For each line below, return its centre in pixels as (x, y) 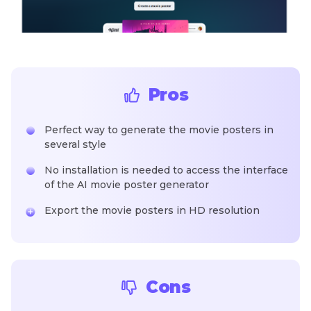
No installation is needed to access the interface (166, 170)
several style (75, 145)
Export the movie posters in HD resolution (152, 211)
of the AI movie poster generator (127, 185)
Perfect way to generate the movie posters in (159, 130)
